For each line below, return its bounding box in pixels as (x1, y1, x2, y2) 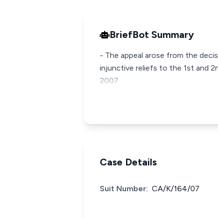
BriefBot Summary (109, 29, 194, 40)
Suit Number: (100, 184, 148, 193)
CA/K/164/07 (152, 184, 200, 193)
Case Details (100, 156, 157, 168)
